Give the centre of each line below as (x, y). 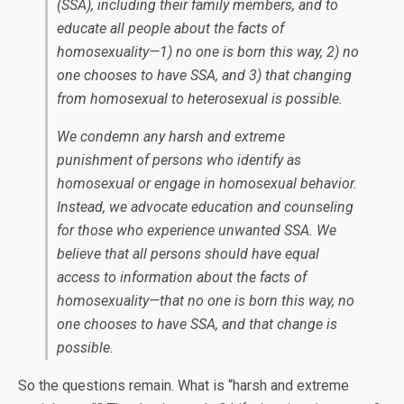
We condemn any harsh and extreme (171, 137)
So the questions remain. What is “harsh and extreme (184, 386)
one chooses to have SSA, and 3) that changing (204, 75)
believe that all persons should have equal (188, 254)
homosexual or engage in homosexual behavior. (207, 184)
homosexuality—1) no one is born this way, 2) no (208, 52)
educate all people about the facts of (170, 28)
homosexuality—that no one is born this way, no (206, 301)
